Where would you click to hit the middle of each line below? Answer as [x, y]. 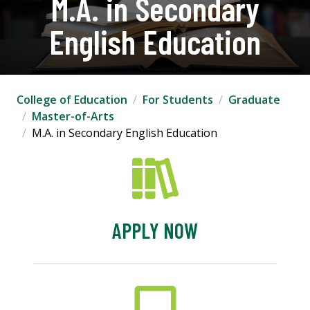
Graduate [254, 100]
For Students [178, 100]
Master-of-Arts [73, 117]
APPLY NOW [155, 231]
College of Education [72, 100]
